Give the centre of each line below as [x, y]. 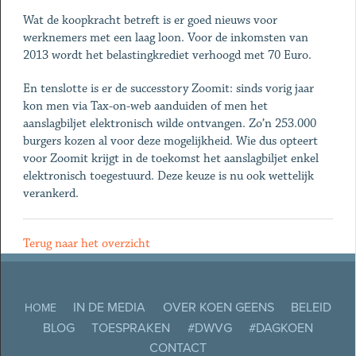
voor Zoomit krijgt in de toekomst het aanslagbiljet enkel [170, 159]
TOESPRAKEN [131, 328]
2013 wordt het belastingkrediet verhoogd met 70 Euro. [167, 55]
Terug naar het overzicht [86, 244]
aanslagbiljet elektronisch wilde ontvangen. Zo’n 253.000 [169, 124]
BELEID [311, 308]
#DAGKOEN [281, 328]
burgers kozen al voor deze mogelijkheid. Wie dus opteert [170, 141]
